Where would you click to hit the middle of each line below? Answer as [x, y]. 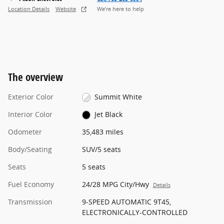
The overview [35, 77]
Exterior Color [31, 96]
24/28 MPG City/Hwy [115, 184]
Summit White [118, 96]
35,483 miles [102, 131]
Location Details [29, 9]
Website [66, 9]
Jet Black [109, 114]
